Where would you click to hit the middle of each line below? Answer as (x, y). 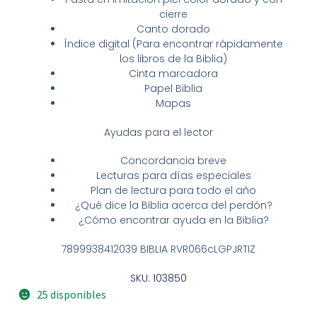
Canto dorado (173, 29)
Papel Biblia (173, 88)
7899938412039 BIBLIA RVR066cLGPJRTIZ (158, 249)
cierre (173, 14)
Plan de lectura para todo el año (173, 191)
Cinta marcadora (173, 73)
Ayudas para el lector (158, 132)
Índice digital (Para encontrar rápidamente (173, 44)
